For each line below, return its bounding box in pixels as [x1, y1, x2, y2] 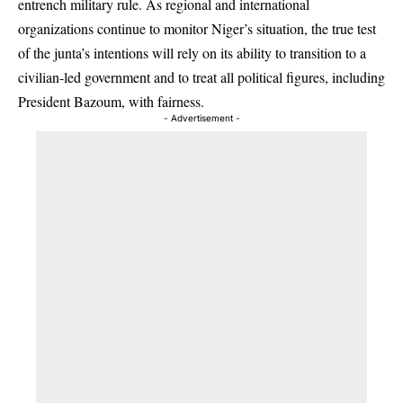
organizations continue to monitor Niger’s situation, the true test [18, 18, 376, 38]
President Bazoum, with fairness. [18, 91, 204, 111]
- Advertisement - [163, 112, 240, 123]
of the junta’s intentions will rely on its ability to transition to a [18, 42, 366, 62]
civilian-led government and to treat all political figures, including [18, 67, 385, 86]
